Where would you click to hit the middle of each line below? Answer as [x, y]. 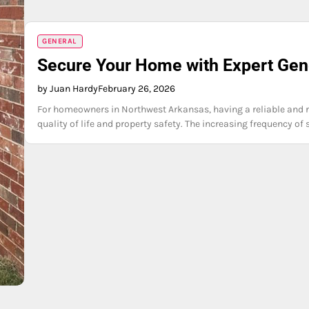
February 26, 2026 [137, 89]
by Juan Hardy [68, 89]
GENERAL [59, 41]
